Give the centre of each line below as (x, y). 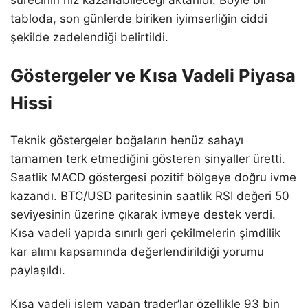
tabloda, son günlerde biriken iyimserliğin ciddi (139, 18)
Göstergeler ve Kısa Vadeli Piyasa (153, 75)
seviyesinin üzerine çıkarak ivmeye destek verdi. (143, 215)
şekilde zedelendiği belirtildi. (89, 37)
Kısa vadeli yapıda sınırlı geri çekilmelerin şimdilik (145, 233)
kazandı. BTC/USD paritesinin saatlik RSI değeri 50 (150, 196)
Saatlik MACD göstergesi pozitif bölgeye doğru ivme (153, 178)
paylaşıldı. (38, 271)
